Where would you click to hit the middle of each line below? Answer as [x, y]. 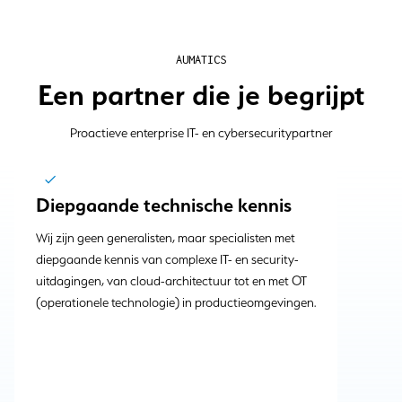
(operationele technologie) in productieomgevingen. [176, 303]
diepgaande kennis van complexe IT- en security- [167, 260]
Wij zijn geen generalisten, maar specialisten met [166, 238]
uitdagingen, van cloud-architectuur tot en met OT [171, 281]
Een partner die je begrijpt [201, 95]
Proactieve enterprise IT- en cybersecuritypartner [201, 133]
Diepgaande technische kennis [164, 205]
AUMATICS [201, 60]
